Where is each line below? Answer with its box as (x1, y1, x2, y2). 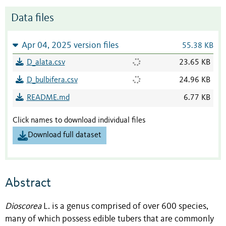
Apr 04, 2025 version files (21, 41, 119, 50)
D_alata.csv (26, 59, 65, 67)
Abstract (5, 176, 51, 190)
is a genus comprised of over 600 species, (52, 202, 208, 211)
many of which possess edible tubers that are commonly (5, 214, 214, 223)
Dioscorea (5, 202, 43, 211)
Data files (11, 13, 54, 24)
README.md (26, 94, 70, 102)
